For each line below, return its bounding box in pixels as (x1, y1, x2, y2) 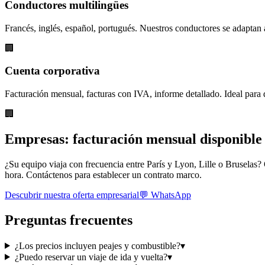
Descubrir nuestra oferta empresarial (5, 189, 139, 200)
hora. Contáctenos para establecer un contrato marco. (5, 169, 202, 180)
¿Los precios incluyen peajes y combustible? (14, 240, 180, 251)
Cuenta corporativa (5, 64, 100, 77)
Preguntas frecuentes (5, 212, 132, 228)
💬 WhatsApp (139, 189, 191, 200)
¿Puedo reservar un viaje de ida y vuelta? (14, 251, 167, 262)
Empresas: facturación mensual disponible (5, 131, 262, 147)
